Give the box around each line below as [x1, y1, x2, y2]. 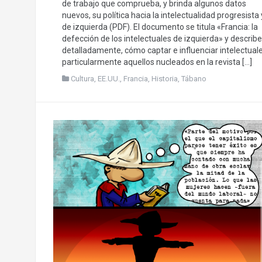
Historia [151, 74, 178, 83]
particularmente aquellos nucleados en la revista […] [61, 57, 252, 67]
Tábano [181, 74, 206, 83]
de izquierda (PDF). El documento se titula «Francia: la [61, 22, 258, 32]
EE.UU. [97, 74, 120, 83]
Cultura [70, 74, 94, 83]
